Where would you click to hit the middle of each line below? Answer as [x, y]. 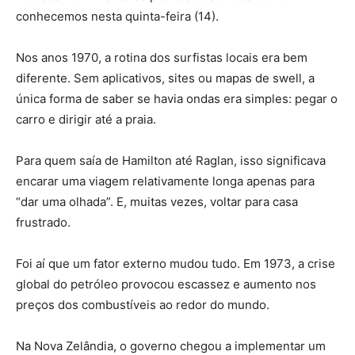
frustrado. [43, 222]
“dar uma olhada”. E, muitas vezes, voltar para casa [157, 201]
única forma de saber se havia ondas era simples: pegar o [177, 98]
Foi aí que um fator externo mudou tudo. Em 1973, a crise [176, 263]
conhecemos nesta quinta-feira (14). [117, 16]
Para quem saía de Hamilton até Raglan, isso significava [171, 160]
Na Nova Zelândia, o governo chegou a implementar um [171, 345]
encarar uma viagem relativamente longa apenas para [165, 181]
